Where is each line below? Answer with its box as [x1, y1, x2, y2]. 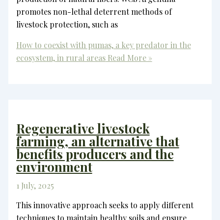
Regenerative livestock [16, 119, 150, 137]
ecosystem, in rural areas [16, 52, 106, 63]
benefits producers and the [16, 145, 174, 163]
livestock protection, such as [16, 19, 118, 29]
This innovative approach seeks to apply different [16, 199, 193, 210]
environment [16, 158, 92, 175]
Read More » [105, 52, 152, 63]
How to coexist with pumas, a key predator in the [16, 39, 191, 50]
